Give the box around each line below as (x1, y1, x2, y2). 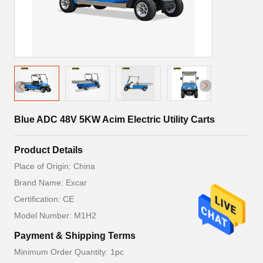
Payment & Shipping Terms (14, 231, 136, 241)
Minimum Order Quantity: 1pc (14, 247, 124, 257)
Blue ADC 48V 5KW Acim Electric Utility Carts (14, 114, 215, 124)
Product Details (14, 145, 83, 155)
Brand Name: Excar (14, 178, 87, 187)
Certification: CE (14, 194, 74, 204)
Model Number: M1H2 (14, 211, 96, 220)
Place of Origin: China (14, 161, 95, 171)
